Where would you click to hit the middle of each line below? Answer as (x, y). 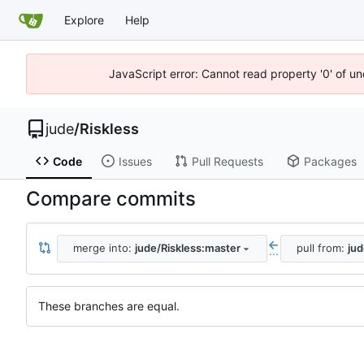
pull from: (322, 248)
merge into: (104, 248)
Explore (84, 19)
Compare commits (111, 198)
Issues (135, 161)
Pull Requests (227, 161)
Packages (330, 161)
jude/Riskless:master (187, 248)
